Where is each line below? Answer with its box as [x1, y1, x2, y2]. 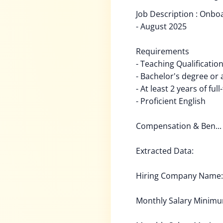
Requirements [136, 46, 189, 57]
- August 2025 [136, 21, 187, 32]
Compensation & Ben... [136, 120, 222, 131]
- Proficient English [136, 96, 206, 107]
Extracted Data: [136, 145, 194, 156]
